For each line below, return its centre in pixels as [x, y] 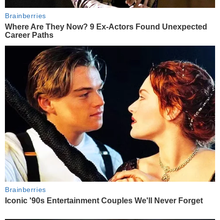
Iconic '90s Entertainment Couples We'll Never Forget [104, 200]
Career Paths [29, 35]
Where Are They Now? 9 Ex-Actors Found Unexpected [106, 27]
